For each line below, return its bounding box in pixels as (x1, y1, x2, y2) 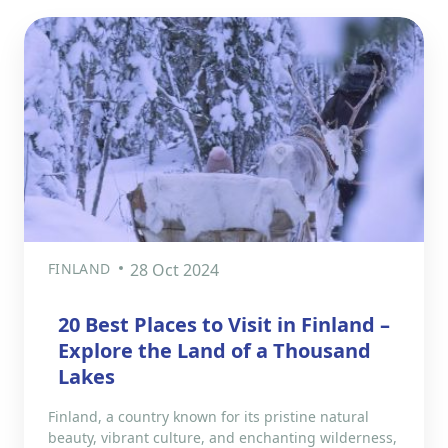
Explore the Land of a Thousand (58, 336, 371, 364)
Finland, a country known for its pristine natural (48, 406, 369, 426)
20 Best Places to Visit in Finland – (58, 310, 390, 338)
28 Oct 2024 (130, 258, 220, 281)
